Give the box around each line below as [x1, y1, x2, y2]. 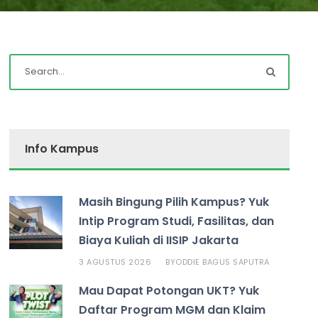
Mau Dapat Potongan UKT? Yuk [79, 282, 260, 299]
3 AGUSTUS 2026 [79, 256, 152, 268]
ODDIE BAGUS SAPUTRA [175, 256, 270, 268]
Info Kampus [25, 140, 99, 157]
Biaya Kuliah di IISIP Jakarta [79, 231, 239, 248]
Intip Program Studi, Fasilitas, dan [79, 212, 275, 229]
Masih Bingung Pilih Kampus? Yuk [79, 193, 270, 210]
